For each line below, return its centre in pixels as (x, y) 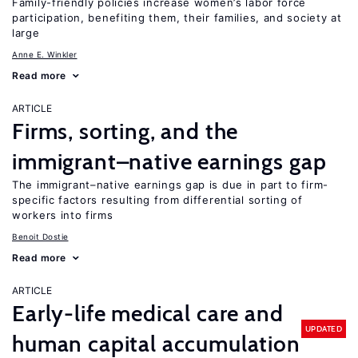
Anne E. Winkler (45, 54)
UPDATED (323, 328)
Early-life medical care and (148, 313)
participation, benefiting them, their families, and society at (177, 18)
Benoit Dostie (40, 237)
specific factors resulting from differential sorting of (157, 200)
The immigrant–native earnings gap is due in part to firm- (170, 185)
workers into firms (63, 215)
